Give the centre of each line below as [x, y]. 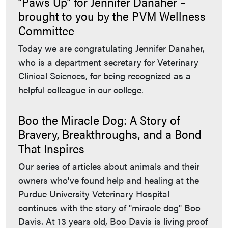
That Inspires [51, 148]
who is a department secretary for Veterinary [108, 62]
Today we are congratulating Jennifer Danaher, [111, 48]
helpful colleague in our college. [81, 90]
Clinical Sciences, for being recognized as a [105, 76]
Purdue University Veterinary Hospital [94, 194]
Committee [46, 30]
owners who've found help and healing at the [109, 180]
